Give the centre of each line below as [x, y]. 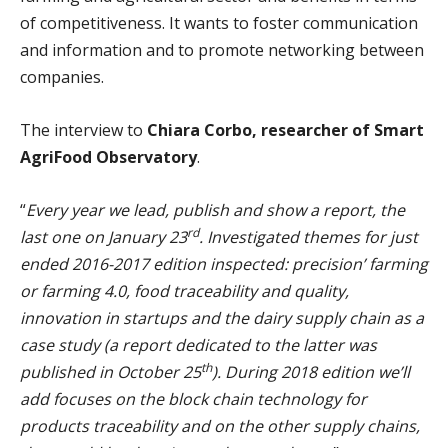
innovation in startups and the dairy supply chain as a [222, 317]
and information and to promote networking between [222, 49]
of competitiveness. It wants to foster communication [219, 22]
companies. [62, 76]
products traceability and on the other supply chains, [220, 425]
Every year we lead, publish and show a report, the [215, 209]
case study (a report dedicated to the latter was [198, 344]
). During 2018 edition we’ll [311, 371]
